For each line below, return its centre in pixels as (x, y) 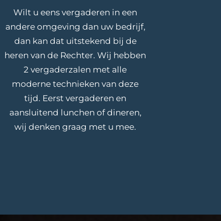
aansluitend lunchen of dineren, (75, 113)
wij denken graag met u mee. (75, 127)
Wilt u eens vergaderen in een (75, 13)
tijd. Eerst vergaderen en (75, 98)
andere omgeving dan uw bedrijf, (75, 27)
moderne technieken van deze (75, 84)
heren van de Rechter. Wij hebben (75, 55)
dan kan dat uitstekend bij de (75, 41)
